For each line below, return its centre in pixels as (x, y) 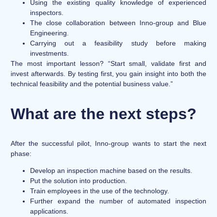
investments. (50, 53)
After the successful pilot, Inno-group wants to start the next (108, 143)
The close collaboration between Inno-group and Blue (118, 23)
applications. (49, 211)
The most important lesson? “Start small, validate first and (108, 63)
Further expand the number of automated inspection (118, 201)
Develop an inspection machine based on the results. (111, 171)
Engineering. (50, 33)
